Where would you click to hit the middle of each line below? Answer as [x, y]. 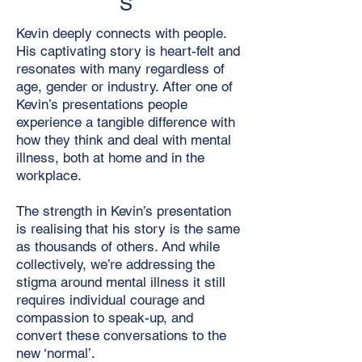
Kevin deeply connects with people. [121, 33]
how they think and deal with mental [124, 140]
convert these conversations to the [121, 335]
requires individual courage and [110, 300]
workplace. [49, 175]
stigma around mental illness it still [121, 282]
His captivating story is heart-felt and [128, 51]
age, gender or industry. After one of [124, 86]
